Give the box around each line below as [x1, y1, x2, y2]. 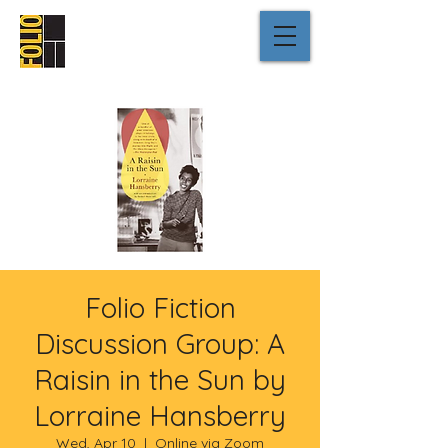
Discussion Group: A [35, 326, 285, 361]
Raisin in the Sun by [34, 362, 286, 397]
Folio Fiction [84, 290, 236, 325]
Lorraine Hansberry [34, 398, 286, 433]
